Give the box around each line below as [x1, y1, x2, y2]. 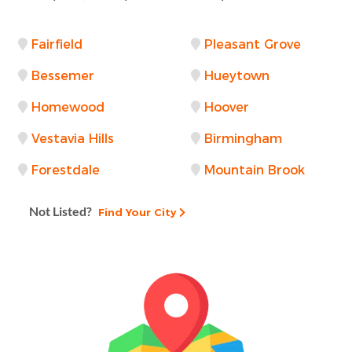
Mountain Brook [204, 162, 305, 178]
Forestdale [31, 162, 100, 178]
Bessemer [31, 68, 94, 83]
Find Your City [92, 205, 179, 218]
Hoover [204, 99, 249, 115]
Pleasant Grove [204, 36, 301, 52]
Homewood [31, 99, 104, 115]
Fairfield [31, 36, 82, 52]
